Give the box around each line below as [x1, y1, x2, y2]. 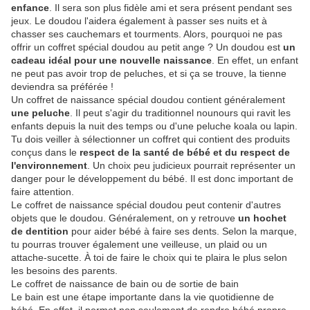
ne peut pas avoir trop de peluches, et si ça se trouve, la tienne [11, 68, 286, 80]
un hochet [238, 212, 286, 224]
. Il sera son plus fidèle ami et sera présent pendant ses [49, 2, 292, 14]
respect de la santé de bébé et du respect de [80, 147, 290, 158]
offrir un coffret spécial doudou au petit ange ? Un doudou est [11, 42, 283, 53]
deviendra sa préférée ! [11, 81, 113, 93]
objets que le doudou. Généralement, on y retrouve [11, 212, 238, 224]
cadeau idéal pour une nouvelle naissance [11, 55, 212, 66]
